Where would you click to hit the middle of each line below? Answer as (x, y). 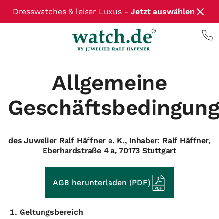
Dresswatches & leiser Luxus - (72, 11)
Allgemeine (109, 83)
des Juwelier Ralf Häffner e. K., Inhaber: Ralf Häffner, (109, 141)
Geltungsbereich (51, 212)
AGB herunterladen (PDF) (102, 183)
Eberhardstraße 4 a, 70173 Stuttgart (109, 150)
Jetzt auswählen (163, 11)
